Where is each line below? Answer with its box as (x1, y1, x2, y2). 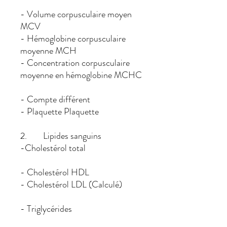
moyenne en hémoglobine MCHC (20, 68, 142, 82)
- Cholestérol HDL (20, 166, 109, 179)
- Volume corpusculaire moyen (20, 8, 132, 21)
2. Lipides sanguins (20, 129, 103, 142)
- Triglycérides (20, 202, 72, 215)
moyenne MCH (20, 44, 77, 57)
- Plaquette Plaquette (20, 105, 99, 118)
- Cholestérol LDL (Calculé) (20, 178, 122, 191)
